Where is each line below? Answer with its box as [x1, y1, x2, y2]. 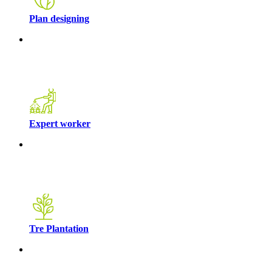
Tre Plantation [29, 223, 89, 234]
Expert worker [29, 118, 90, 129]
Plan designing [29, 13, 89, 24]
